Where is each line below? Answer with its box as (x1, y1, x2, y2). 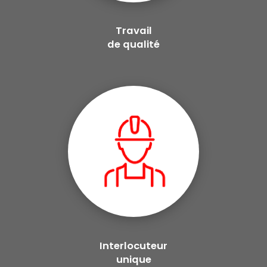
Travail (115, 23, 152, 38)
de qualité (107, 37, 160, 51)
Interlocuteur (100, 238, 167, 253)
